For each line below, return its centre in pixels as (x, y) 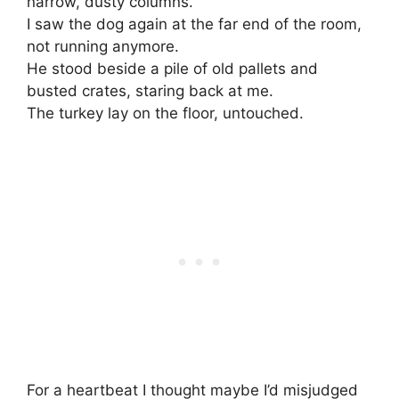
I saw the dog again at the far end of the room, (194, 24)
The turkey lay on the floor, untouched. (165, 114)
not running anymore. (103, 47)
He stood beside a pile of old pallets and (172, 69)
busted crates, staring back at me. (150, 91)
